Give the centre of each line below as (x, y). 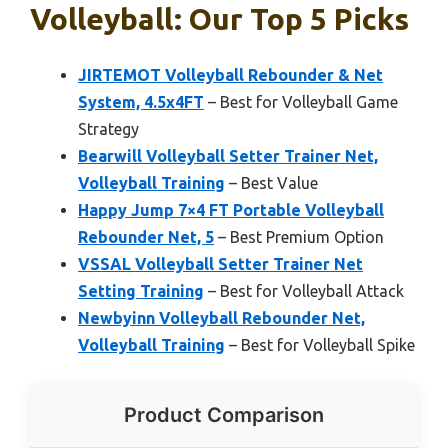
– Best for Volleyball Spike (320, 345)
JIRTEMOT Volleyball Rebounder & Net (230, 75)
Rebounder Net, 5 (146, 237)
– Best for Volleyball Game (301, 102)
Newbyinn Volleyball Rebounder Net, (221, 318)
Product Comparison (224, 415)
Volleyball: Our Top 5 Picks (219, 19)
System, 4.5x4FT (141, 102)
